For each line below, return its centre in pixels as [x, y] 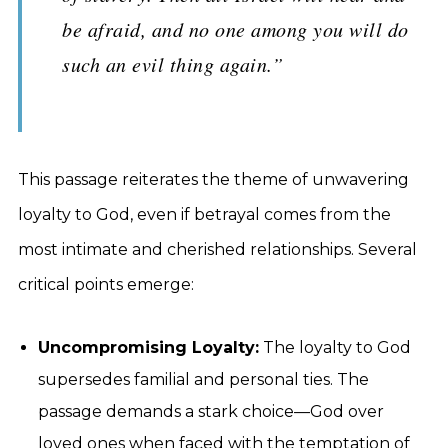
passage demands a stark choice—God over [211, 411]
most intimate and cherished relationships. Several [217, 249]
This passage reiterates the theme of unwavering [213, 179]
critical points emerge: [106, 284]
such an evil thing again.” [172, 64]
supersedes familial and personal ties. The [203, 379]
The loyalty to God [335, 347]
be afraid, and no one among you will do [235, 29]
